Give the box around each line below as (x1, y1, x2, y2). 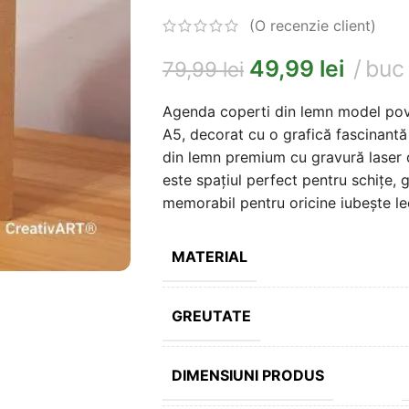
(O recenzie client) (248, 16, 376, 36)
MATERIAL (171, 247, 247, 267)
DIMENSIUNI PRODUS (171, 366, 324, 385)
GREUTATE (171, 307, 251, 326)
